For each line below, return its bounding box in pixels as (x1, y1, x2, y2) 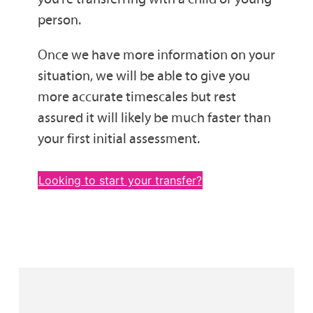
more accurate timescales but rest (37, 87, 236, 105)
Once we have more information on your (37, 45, 275, 63)
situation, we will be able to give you (37, 66, 250, 84)
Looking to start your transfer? (38, 173, 202, 187)
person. (37, 10, 81, 28)
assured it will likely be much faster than (37, 108, 271, 126)
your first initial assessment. (37, 129, 200, 147)
